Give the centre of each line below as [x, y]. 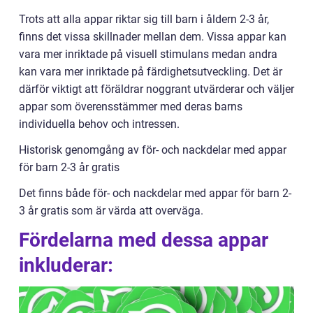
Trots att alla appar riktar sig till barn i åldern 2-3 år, [144, 19]
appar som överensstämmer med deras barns [131, 107]
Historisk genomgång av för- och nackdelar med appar [153, 150]
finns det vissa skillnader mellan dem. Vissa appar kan [153, 37]
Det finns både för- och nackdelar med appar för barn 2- [155, 193]
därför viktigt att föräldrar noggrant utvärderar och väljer [156, 89]
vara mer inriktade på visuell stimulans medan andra [148, 54]
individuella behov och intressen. [99, 124]
